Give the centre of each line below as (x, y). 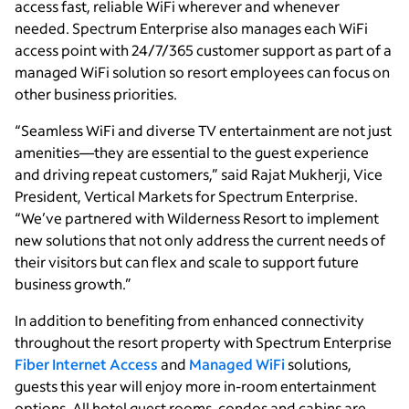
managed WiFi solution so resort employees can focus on (202, 72)
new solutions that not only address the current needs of (200, 240)
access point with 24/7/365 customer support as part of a (203, 50)
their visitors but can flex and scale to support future (187, 262)
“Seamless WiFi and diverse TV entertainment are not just (203, 131)
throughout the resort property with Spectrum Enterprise (203, 342)
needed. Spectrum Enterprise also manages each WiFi (191, 28)
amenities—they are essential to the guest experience (192, 152)
